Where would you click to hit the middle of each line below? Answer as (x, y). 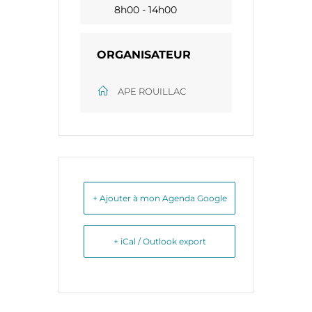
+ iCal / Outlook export (159, 242)
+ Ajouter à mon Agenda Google (159, 198)
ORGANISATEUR (144, 55)
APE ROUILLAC (152, 92)
